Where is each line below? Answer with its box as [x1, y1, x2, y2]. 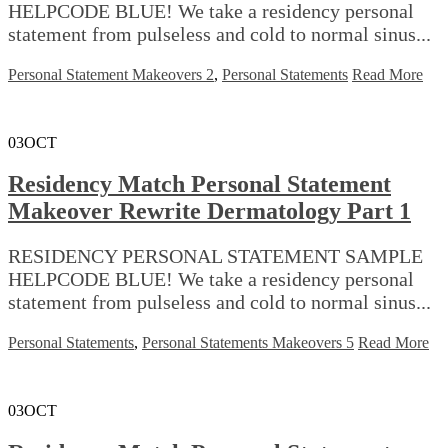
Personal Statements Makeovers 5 [142, 334, 354, 352]
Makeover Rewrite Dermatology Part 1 [8, 198, 411, 225]
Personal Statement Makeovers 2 [8, 65, 214, 83]
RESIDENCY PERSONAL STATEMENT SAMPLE [8, 245, 423, 268]
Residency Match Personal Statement [8, 171, 391, 198]
